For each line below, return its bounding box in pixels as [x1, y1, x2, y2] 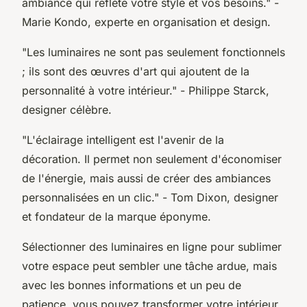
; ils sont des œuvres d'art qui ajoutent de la [22, 64, 249, 78]
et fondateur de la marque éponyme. [22, 209, 211, 223]
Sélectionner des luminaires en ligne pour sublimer [22, 239, 282, 254]
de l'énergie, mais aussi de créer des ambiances [22, 171, 271, 185]
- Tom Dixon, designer [159, 190, 278, 204]
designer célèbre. [22, 102, 112, 116]
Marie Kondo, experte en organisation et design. [22, 14, 271, 29]
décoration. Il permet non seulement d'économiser [22, 151, 282, 166]
